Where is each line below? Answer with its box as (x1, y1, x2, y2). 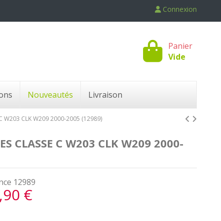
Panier (168, 40, 192, 51)
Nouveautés (28, 89, 73, 100)
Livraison (88, 89, 122, 100)
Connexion (163, 4, 197, 14)
